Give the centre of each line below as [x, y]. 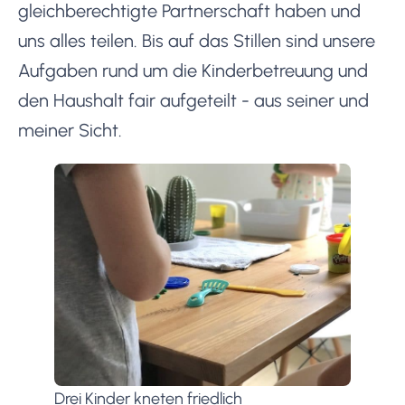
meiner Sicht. [70, 130]
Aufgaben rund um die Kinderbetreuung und [193, 70]
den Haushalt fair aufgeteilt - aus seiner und [193, 100]
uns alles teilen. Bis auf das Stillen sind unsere [197, 40]
